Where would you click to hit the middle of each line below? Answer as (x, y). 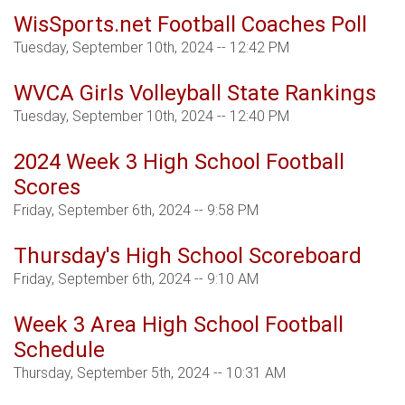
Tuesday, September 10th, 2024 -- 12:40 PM (151, 117)
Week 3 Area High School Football (179, 325)
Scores (47, 188)
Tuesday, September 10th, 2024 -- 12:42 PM (151, 48)
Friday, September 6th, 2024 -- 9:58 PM (136, 211)
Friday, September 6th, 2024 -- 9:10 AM (136, 279)
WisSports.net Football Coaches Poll (190, 25)
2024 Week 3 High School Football (179, 162)
